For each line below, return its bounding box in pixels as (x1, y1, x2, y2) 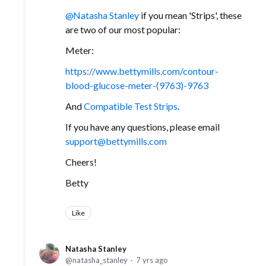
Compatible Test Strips (84, 100, 178, 112)
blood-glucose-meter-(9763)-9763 (65, 80, 208, 91)
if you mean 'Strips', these (139, 9, 242, 21)
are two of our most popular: (65, 24, 180, 36)
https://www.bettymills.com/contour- (65, 65, 218, 77)
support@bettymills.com (65, 135, 167, 147)
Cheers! (65, 156, 97, 168)
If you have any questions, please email (65, 121, 220, 133)
